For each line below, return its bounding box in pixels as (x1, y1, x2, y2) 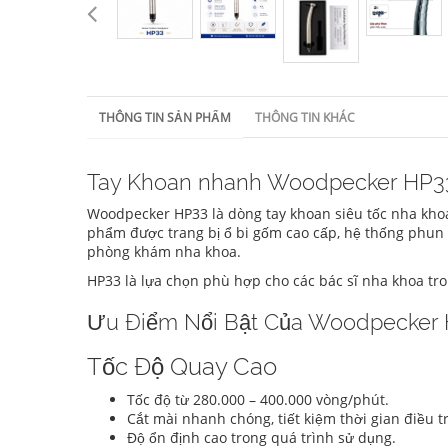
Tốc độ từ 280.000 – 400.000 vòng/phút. (127, 390, 389, 410)
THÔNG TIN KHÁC (255, 109, 355, 127)
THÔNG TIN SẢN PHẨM (99, 109, 231, 127)
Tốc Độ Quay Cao (87, 352, 277, 382)
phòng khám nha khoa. (87, 242, 241, 262)
